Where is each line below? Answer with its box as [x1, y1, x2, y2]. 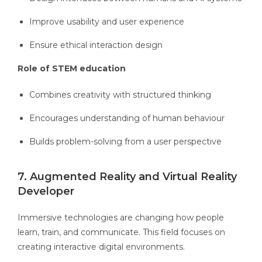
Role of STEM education [18, 63, 126, 74]
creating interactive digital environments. [18, 242, 185, 253]
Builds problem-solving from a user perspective [29, 136, 222, 147]
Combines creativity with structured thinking [29, 89, 211, 101]
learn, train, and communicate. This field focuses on [18, 227, 225, 238]
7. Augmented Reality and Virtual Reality [18, 170, 237, 184]
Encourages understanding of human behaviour [29, 113, 225, 124]
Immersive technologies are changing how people [18, 212, 224, 223]
